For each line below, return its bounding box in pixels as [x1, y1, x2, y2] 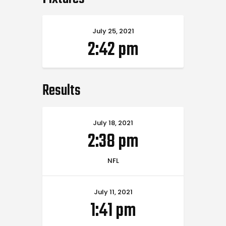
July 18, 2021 [93, 118, 133, 128]
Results [42, 79, 81, 103]
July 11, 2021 [93, 187, 133, 197]
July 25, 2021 [92, 26, 134, 36]
